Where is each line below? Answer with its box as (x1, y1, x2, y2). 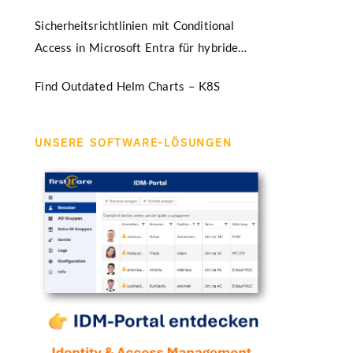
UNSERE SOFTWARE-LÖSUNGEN (35, 136, 232, 150)
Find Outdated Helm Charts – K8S (35, 79, 221, 94)
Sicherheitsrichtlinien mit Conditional (35, 18, 235, 33)
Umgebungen (35, 62, 105, 77)
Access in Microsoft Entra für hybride (35, 40, 239, 55)
